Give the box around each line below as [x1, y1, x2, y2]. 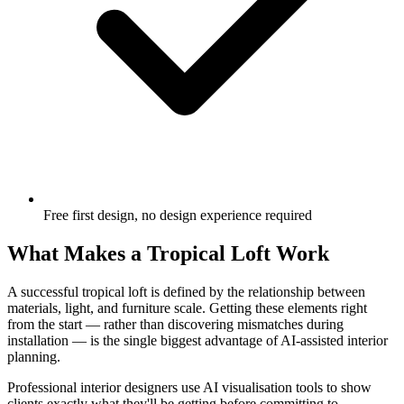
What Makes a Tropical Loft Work [7, 241, 329, 265]
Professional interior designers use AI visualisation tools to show [7, 379, 372, 395]
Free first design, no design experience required [43, 207, 312, 223]
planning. [7, 348, 60, 364]
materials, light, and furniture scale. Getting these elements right [7, 299, 367, 316]
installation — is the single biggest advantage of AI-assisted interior [7, 332, 388, 348]
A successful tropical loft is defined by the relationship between [7, 283, 365, 299]
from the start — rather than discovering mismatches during [7, 316, 344, 332]
